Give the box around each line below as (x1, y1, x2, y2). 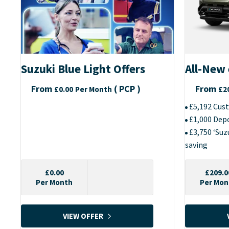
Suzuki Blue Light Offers (21, 61, 145, 77)
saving (185, 140, 208, 150)
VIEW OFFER (63, 211, 103, 221)
